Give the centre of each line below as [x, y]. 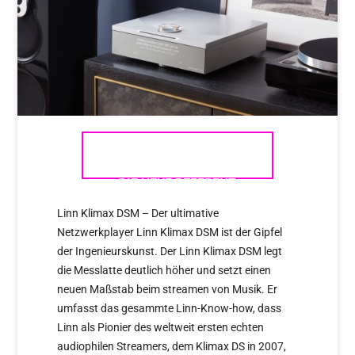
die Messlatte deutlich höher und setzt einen [164, 270]
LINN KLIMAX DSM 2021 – [177, 155]
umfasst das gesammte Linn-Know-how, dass [170, 308]
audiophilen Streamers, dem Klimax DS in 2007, [172, 346]
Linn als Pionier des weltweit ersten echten [161, 327]
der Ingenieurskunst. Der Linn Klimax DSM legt [170, 251]
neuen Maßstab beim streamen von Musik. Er [168, 289]
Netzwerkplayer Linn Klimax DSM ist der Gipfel [170, 232]
